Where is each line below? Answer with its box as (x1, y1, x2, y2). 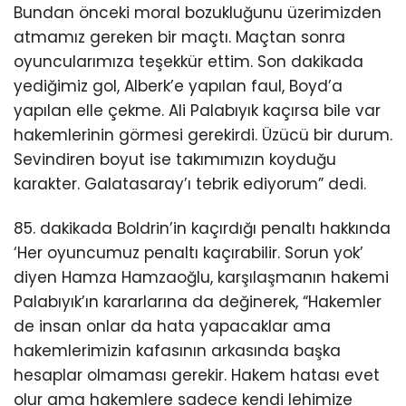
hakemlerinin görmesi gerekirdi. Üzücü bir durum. (14, 124, 392, 147)
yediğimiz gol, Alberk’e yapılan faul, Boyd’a (14, 75, 343, 98)
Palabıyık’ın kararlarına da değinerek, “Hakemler (14, 291, 382, 314)
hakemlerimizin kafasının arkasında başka (14, 340, 341, 362)
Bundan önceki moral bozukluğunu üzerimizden (14, 2, 382, 24)
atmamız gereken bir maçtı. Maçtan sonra (14, 26, 345, 49)
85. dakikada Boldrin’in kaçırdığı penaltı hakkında (14, 217, 391, 240)
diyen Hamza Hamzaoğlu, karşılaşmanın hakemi (14, 266, 389, 289)
